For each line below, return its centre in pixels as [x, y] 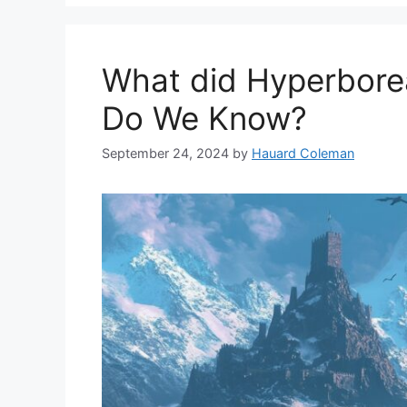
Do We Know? [204, 119]
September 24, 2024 [165, 154]
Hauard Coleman [303, 154]
